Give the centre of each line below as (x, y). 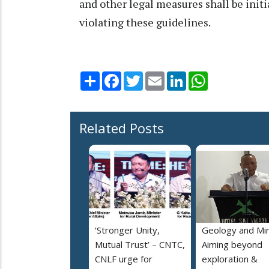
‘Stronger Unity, (127, 230)
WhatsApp (229, 76)
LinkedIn (203, 76)
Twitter (159, 76)
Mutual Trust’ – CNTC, (140, 244)
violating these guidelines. (145, 22)
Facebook (141, 76)
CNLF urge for (124, 258)
